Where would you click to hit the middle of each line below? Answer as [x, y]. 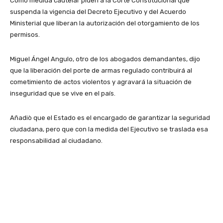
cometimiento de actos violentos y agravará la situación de [101, 82]
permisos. [25, 34]
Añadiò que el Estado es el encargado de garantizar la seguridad [110, 117]
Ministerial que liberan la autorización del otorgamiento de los [105, 23]
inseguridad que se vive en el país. [63, 93]
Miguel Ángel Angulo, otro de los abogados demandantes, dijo [105, 59]
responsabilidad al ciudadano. [56, 140]
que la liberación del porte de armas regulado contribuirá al [101, 70]
